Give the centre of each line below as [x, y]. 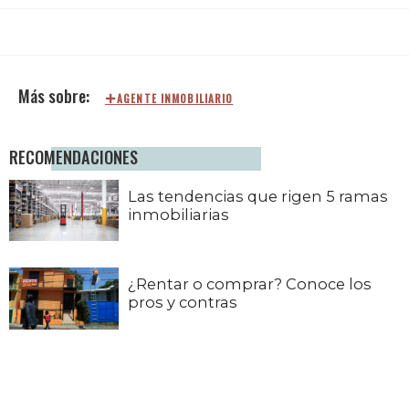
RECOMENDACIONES [73, 156]
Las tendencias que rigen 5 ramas [258, 196]
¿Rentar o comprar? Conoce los [250, 284]
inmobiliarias [178, 214]
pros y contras [183, 303]
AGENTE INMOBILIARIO [175, 98]
